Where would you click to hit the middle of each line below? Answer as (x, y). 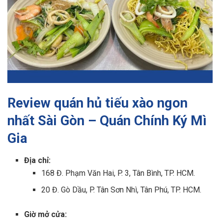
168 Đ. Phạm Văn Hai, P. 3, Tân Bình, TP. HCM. (118, 173)
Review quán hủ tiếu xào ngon (97, 103)
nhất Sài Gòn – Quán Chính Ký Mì (107, 121)
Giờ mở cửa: (46, 214)
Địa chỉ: (38, 160)
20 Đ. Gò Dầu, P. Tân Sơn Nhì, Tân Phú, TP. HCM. (121, 190)
